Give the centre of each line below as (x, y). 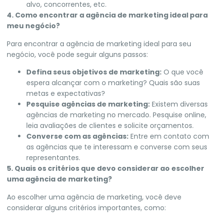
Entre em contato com (169, 136)
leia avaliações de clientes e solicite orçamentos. (110, 126)
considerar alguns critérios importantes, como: (86, 208)
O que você (182, 72)
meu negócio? (33, 26)
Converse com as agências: (77, 136)
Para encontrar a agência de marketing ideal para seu (99, 44)
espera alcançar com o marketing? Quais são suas (113, 83)
